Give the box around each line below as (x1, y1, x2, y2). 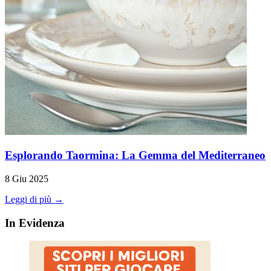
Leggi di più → (5, 194, 64, 204)
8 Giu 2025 (5, 173, 48, 184)
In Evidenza (5, 216, 65, 229)
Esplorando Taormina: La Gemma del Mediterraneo (5, 149, 266, 162)
